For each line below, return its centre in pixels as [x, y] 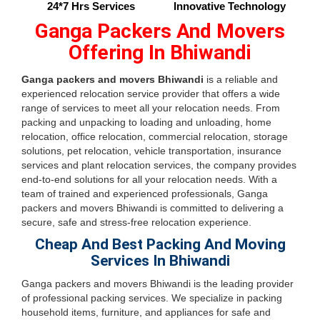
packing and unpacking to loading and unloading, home [146, 122]
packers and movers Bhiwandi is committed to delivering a [152, 208]
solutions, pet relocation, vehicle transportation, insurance [151, 151]
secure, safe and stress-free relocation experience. [136, 222]
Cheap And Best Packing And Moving [160, 244]
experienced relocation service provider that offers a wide [151, 94]
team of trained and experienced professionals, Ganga [145, 194]
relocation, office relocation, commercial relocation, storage [155, 136]
